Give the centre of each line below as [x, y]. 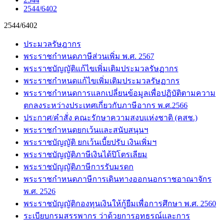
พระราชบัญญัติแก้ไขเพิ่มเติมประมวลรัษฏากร [101, 69]
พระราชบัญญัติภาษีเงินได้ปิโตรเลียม [85, 154]
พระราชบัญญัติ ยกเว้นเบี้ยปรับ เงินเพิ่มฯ [90, 142]
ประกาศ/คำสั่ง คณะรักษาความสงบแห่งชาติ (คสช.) [110, 118]
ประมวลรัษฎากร [52, 44]
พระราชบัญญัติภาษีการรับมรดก [79, 167]
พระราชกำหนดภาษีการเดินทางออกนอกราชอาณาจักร [118, 179]
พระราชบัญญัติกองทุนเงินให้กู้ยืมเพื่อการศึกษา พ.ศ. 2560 [120, 204]
